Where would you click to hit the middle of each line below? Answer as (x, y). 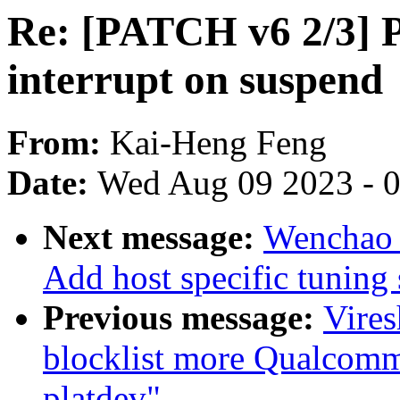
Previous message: (183, 318)
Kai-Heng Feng (218, 143)
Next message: (153, 237)
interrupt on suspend (195, 79)
